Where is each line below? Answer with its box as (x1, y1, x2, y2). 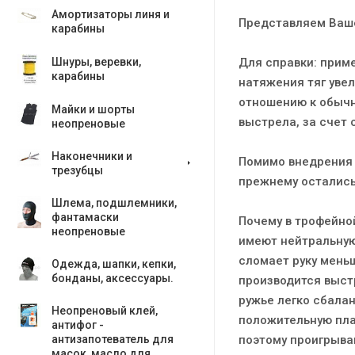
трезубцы (52, 164, 103, 177)
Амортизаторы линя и (52, 8, 170, 21)
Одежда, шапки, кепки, (52, 258, 176, 270)
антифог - (52, 319, 104, 331)
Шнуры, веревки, (52, 55, 141, 68)
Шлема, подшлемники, (52, 197, 177, 209)
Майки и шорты (52, 103, 135, 116)
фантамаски (52, 211, 119, 223)
